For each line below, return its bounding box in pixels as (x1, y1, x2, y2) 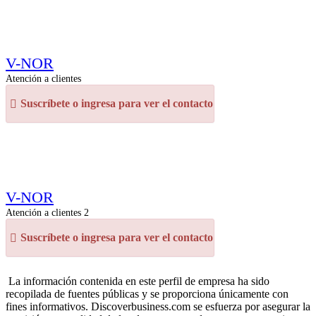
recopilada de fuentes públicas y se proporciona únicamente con (6, 288, 288, 300)
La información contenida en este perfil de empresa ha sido (6, 275, 269, 287)
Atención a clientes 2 (6, 207, 89, 218)
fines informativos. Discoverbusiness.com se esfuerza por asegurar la (6, 300, 310, 312)
